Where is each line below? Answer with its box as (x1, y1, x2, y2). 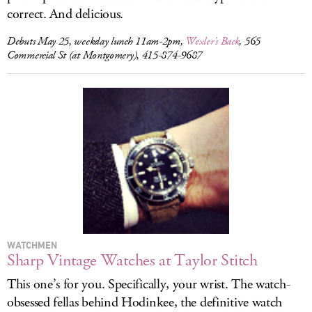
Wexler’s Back (185, 34, 240, 49)
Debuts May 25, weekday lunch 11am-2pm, (7, 34, 186, 49)
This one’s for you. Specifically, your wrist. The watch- (7, 275, 290, 294)
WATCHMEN (7, 239, 57, 251)
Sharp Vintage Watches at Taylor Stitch (7, 249, 258, 272)
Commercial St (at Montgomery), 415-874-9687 (7, 48, 203, 63)
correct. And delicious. (7, 5, 124, 24)
